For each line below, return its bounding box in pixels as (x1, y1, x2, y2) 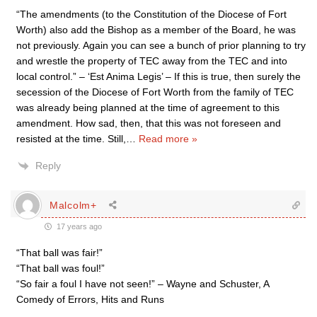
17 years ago (54, 222, 102, 231)
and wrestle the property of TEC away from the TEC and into (16, 55, 287, 67)
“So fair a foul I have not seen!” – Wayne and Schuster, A (16, 278, 269, 289)
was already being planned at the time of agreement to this (16, 102, 279, 113)
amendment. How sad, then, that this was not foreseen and (16, 117, 281, 129)
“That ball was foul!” (16, 263, 105, 274)
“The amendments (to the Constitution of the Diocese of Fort (16, 8, 287, 20)
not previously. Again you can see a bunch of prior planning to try (16, 40, 306, 51)
